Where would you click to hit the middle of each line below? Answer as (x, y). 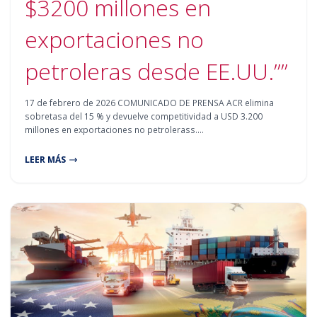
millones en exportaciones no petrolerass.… (115, 130)
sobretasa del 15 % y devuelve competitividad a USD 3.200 (144, 117)
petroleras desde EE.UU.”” (157, 71)
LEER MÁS (46, 160)
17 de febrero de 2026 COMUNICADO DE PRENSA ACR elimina (150, 103)
